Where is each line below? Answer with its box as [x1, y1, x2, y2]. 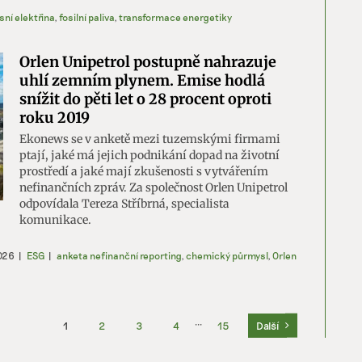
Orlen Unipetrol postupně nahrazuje [19, 52, 276, 71]
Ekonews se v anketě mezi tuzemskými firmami [19, 131, 280, 146]
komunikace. [19, 212, 91, 227]
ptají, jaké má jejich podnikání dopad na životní [19, 147, 280, 162]
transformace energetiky [119, 11, 232, 23]
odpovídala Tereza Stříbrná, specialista [19, 196, 229, 211]
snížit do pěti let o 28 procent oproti [19, 89, 271, 108]
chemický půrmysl [186, 249, 267, 261]
